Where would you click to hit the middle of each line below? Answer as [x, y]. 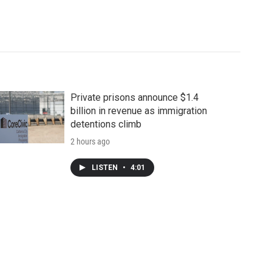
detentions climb [106, 124]
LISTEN [105, 168]
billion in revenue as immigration [138, 111]
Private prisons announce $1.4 [134, 98]
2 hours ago [90, 142]
